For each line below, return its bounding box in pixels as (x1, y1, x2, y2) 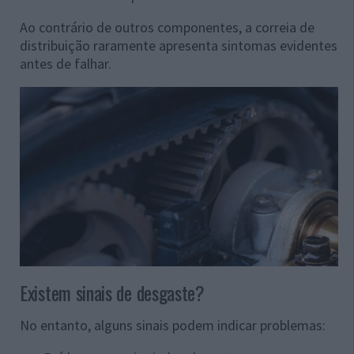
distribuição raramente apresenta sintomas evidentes (20, 36, 337, 55)
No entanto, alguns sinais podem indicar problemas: (20, 315, 326, 334)
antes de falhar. (20, 55, 111, 73)
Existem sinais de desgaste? (20, 277, 205, 307)
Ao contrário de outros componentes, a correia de (20, 18, 314, 37)
